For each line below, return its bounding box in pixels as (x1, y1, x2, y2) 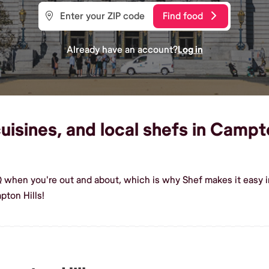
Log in (177, 43, 203, 56)
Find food (163, 10, 203, 22)
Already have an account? (66, 43, 178, 56)
